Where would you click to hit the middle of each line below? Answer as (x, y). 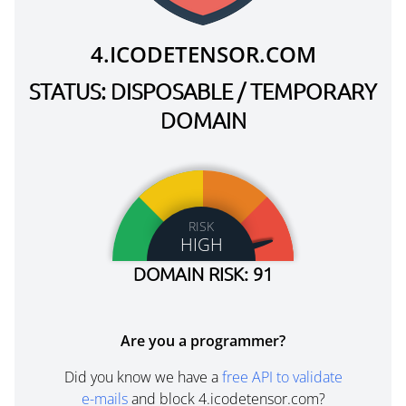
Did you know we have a (143, 377)
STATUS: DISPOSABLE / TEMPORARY (203, 91)
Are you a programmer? (203, 341)
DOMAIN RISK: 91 (203, 274)
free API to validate (282, 377)
